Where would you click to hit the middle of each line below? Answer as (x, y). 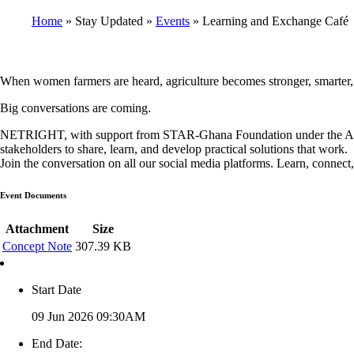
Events (173, 21)
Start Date (56, 289)
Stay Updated (109, 21)
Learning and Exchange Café (274, 21)
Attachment (37, 228)
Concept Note (37, 246)
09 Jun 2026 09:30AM (88, 316)
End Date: (57, 343)
